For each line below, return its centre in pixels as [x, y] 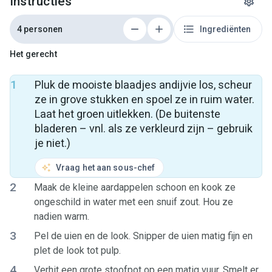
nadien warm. [62, 216]
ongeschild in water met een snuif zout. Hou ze [134, 202]
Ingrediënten [225, 29]
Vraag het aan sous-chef [106, 168]
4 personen [40, 29]
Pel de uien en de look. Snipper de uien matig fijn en [143, 236]
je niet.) [53, 143]
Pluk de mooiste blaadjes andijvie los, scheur [143, 85]
